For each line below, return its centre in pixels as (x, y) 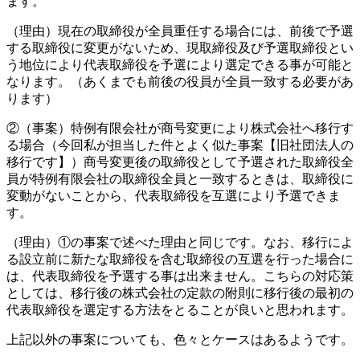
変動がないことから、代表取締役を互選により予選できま (174, 196)
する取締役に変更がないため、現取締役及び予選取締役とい (180, 48)
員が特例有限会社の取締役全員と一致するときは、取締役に (180, 179)
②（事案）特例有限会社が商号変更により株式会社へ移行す (180, 129)
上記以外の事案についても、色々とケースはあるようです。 (180, 340)
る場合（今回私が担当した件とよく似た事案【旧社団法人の (180, 145)
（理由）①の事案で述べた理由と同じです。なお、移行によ (180, 243)
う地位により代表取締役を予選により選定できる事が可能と (180, 65)
